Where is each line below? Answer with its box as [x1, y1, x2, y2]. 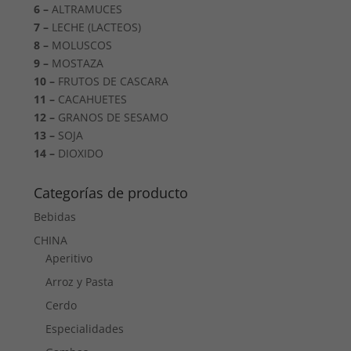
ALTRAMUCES [49, 2, 123, 17]
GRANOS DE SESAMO [55, 110, 169, 125]
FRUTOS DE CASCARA [55, 74, 169, 89]
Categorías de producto [34, 183, 189, 203]
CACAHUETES [55, 92, 128, 107]
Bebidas [34, 209, 77, 225]
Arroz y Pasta [45, 274, 114, 290]
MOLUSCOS [49, 38, 113, 53]
